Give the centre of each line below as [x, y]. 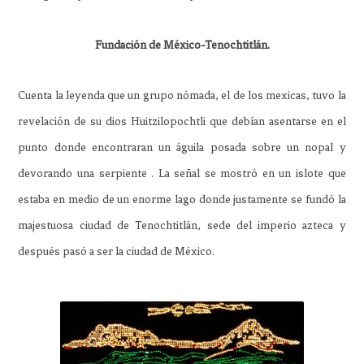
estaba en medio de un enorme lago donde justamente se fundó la [182, 199]
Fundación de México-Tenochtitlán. [182, 45]
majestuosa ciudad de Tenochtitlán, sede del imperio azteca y [182, 225]
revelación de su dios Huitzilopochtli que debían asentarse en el [182, 121]
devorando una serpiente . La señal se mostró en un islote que [182, 173]
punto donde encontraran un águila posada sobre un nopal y [182, 147]
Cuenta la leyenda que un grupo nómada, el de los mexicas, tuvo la [182, 95]
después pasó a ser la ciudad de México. [117, 251]
